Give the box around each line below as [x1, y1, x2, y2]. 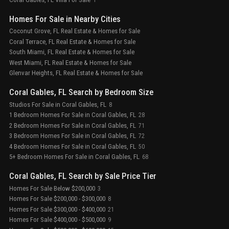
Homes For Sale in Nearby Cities [9, 14, 121, 24]
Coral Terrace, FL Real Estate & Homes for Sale [9, 37, 135, 45]
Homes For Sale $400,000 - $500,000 [9, 216, 105, 224]
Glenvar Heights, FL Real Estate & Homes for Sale [9, 69, 143, 77]
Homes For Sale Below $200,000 [9, 184, 95, 192]
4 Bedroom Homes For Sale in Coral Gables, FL [9, 142, 136, 150]
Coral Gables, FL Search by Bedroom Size [9, 87, 153, 98]
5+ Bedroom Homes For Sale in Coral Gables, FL [9, 153, 140, 161]
